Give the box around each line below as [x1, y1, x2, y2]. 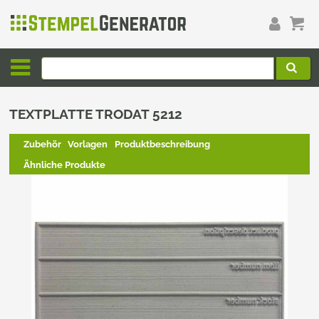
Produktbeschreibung [114, 138, 210, 150]
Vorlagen [68, 138, 108, 150]
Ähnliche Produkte [23, 159, 105, 170]
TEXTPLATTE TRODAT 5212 [9, 106, 182, 122]
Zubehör [23, 138, 61, 150]
